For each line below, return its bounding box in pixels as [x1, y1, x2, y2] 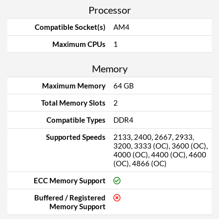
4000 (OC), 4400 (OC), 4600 [113, 150, 206, 159]
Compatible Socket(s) [35, 22, 106, 31]
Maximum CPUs [52, 40, 106, 48]
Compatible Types [46, 115, 106, 124]
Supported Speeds [46, 132, 106, 141]
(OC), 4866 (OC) [113, 159, 167, 168]
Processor [88, 4, 131, 16]
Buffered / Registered [34, 193, 106, 202]
